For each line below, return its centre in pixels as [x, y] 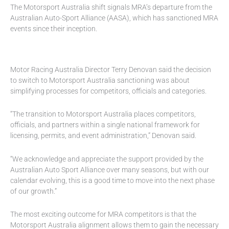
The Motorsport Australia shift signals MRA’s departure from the [111, 7]
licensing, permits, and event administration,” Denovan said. [103, 136]
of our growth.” [33, 191]
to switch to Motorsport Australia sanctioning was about [100, 80]
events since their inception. [54, 28]
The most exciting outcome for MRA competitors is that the [103, 214]
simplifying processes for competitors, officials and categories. [108, 91]
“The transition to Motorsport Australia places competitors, [103, 114]
